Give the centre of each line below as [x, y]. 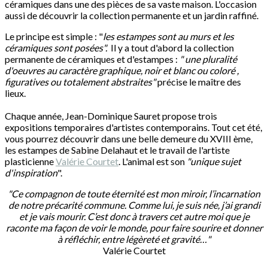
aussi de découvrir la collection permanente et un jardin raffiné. [132, 16]
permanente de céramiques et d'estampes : [92, 59]
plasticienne [30, 162]
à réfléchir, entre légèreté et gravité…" [134, 239]
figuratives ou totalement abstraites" [80, 82]
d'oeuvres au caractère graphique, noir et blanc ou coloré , [122, 71]
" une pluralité [208, 59]
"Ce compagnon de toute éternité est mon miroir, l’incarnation [134, 194]
